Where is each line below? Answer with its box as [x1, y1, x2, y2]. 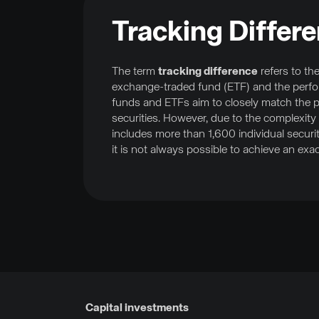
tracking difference [158, 66, 258, 78]
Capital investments [85, 303, 189, 314]
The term [112, 66, 158, 78]
